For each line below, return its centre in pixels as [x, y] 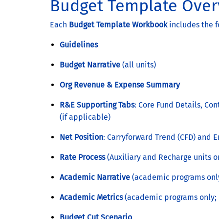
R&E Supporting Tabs [97, 105]
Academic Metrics [91, 197]
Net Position [81, 137]
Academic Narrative [95, 177]
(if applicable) [85, 117]
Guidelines [79, 44]
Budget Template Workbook [118, 24]
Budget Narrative [90, 65]
